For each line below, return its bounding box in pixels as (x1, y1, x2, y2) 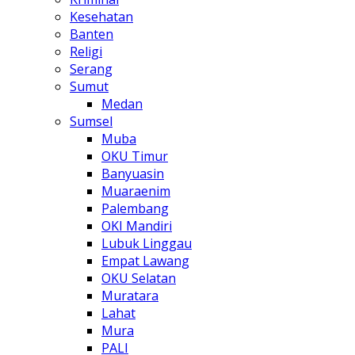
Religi (70, 43, 102, 61)
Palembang (101, 200, 169, 218)
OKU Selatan (101, 269, 176, 288)
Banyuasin (101, 165, 164, 183)
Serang (70, 60, 113, 78)
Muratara (101, 287, 158, 305)
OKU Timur (101, 147, 168, 166)
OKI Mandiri (101, 217, 172, 235)
